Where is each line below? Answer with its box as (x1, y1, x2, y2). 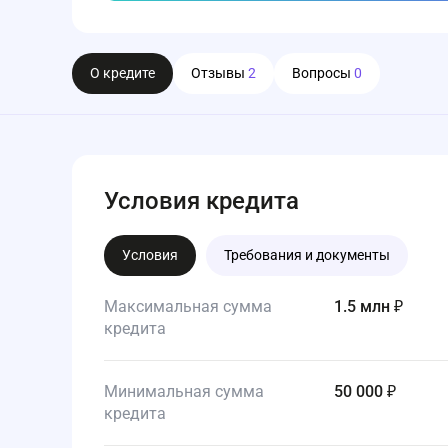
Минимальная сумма (104, 382, 264, 401)
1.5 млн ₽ (347, 297, 403, 316)
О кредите (90, 65, 155, 81)
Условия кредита (104, 187, 299, 215)
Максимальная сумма (104, 297, 272, 316)
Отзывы (191, 65, 248, 81)
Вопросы (292, 65, 354, 81)
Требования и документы (224, 247, 390, 263)
